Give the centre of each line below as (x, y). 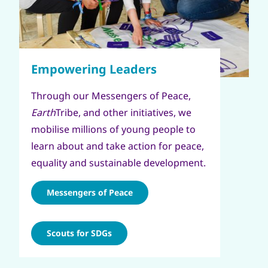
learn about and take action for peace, (118, 146)
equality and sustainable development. (118, 162)
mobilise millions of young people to (113, 129)
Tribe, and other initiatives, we (124, 112)
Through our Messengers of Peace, (111, 95)
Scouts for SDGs (79, 233)
